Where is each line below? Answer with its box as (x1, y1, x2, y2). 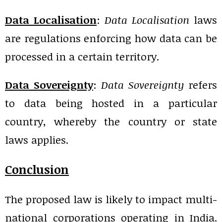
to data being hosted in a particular (5, 96, 217, 111)
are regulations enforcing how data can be (5, 31, 217, 46)
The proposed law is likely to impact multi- (5, 192, 217, 207)
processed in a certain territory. (5, 49, 159, 64)
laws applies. (5, 132, 68, 147)
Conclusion (5, 161, 69, 178)
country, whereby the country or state (5, 114, 217, 129)
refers (184, 77, 217, 92)
